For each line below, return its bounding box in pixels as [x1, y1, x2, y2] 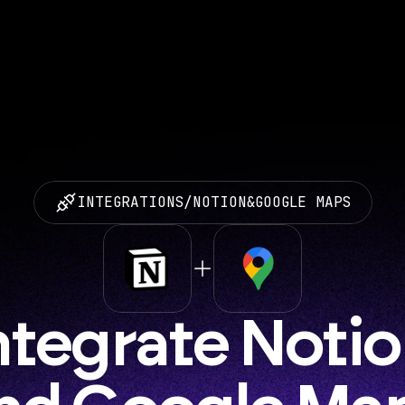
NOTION [192, 193, 247, 212]
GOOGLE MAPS [254, 193, 351, 212]
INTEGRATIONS [76, 193, 184, 212]
